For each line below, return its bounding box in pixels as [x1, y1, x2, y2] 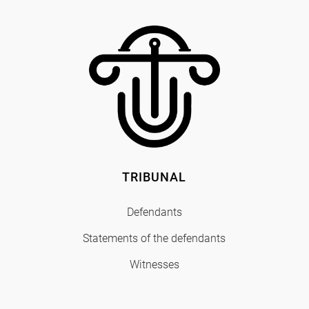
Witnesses [129, 258, 179, 272]
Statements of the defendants [83, 232, 226, 246]
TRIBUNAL [122, 170, 187, 185]
